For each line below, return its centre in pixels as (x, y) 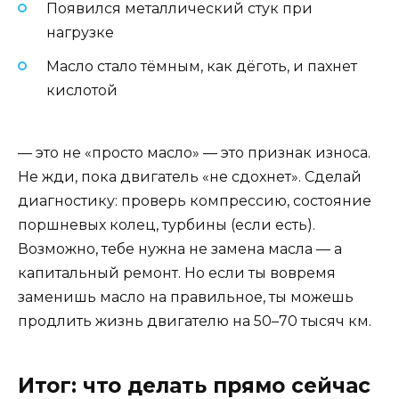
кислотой (82, 90)
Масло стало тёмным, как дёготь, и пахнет (202, 66)
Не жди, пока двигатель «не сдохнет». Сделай (190, 177)
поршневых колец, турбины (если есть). (167, 225)
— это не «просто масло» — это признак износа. (194, 153)
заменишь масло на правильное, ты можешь (186, 297)
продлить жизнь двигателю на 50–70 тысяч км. (195, 322)
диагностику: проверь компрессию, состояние (195, 201)
